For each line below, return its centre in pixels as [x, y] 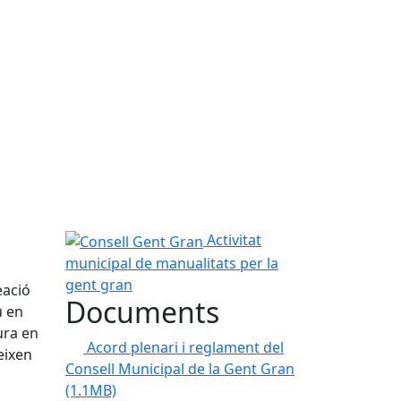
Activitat [234, 240]
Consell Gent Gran [126, 239]
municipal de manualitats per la [172, 263]
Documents [142, 311]
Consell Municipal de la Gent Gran [180, 368]
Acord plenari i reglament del [185, 347]
